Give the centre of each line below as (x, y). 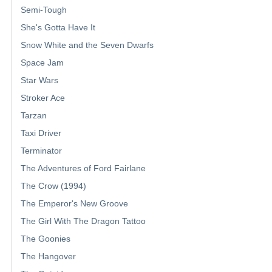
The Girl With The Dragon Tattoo (83, 221)
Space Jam (42, 63)
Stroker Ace (43, 98)
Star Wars (39, 80)
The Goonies (46, 239)
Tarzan (34, 116)
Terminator (41, 151)
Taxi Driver (41, 133)
